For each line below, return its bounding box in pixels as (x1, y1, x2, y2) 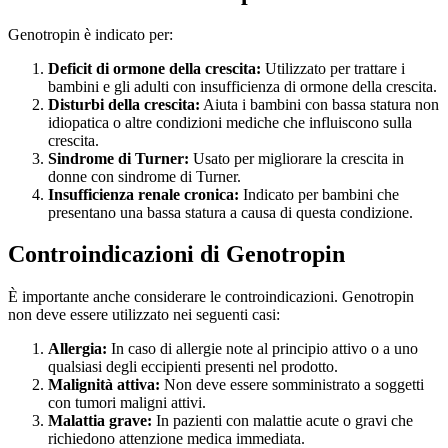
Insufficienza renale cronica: (48, 185, 239, 203)
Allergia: (48, 340, 107, 358)
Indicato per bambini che (239, 185, 399, 203)
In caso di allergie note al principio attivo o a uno (107, 340, 418, 358)
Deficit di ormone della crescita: (48, 59, 261, 77)
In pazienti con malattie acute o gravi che (152, 412, 413, 430)
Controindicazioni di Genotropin (8, 241, 345, 268)
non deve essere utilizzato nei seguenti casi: (8, 306, 280, 324)
